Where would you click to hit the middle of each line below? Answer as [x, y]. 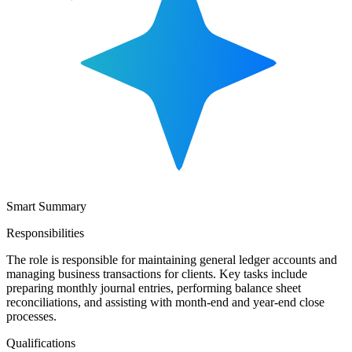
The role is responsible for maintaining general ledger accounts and [172, 259]
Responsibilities [45, 233]
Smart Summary [46, 206]
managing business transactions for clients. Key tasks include [157, 273]
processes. [31, 316]
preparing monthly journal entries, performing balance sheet [154, 288]
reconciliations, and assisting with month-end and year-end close [165, 302]
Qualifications [41, 343]
